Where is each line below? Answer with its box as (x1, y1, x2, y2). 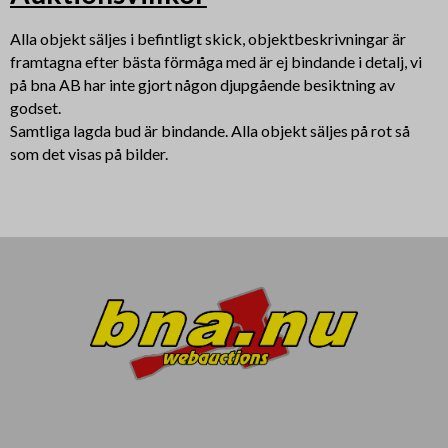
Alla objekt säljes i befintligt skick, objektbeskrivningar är (9, 28, 406, 48)
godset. (9, 97, 64, 117)
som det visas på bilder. (9, 143, 171, 163)
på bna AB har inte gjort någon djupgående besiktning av (9, 74, 395, 94)
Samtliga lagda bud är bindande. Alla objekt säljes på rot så (9, 120, 410, 140)
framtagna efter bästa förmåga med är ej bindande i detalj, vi (9, 51, 422, 71)
